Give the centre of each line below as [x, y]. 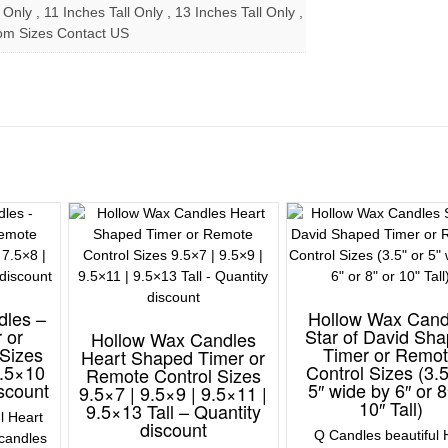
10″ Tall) [390, 408]
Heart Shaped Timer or [173, 357]
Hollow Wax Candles [173, 339]
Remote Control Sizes [173, 375]
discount [173, 429]
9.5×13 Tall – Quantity [173, 411]
